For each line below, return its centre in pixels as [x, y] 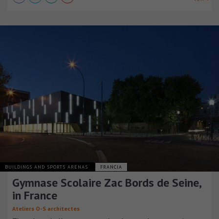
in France [35, 195]
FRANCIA [111, 167]
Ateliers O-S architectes [46, 208]
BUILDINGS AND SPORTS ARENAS [47, 167]
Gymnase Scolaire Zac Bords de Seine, [107, 182]
